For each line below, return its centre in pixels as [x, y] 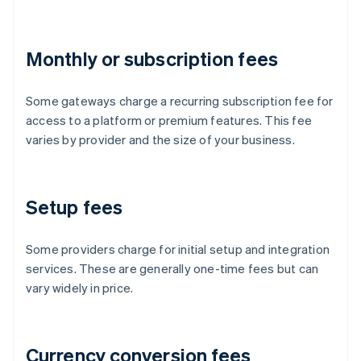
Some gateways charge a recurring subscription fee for [180, 101]
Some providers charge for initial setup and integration [178, 249]
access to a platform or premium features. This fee [169, 120]
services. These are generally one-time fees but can [172, 269]
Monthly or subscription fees [152, 59]
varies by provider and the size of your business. [160, 140]
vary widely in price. [80, 288]
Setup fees [74, 207]
